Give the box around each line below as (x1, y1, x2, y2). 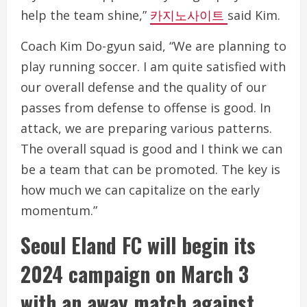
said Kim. (228, 6, 280, 23)
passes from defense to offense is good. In (21, 99, 271, 116)
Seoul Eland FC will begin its (21, 229, 256, 260)
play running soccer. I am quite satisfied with (21, 58, 286, 75)
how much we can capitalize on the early (21, 181, 260, 198)
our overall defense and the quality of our (21, 78, 267, 95)
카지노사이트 (150, 6, 228, 23)
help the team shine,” (21, 6, 150, 23)
